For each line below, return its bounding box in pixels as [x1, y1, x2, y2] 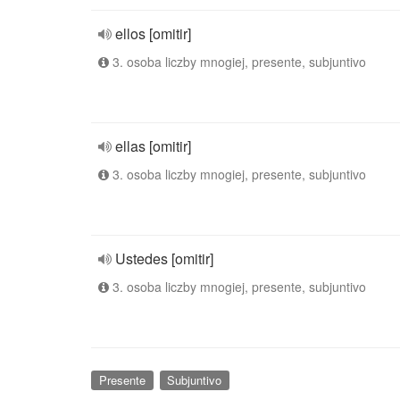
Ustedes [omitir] [115, 248, 213, 269]
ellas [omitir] [115, 136, 191, 156]
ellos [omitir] [115, 23, 191, 44]
